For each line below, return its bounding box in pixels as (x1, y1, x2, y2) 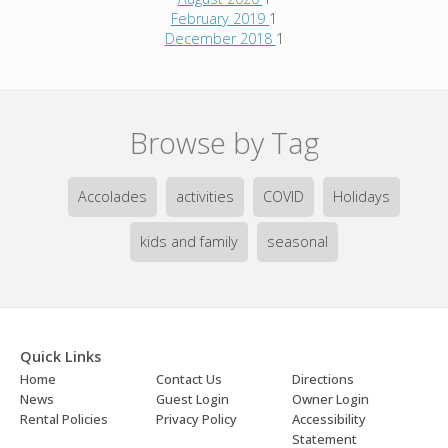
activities (175, 186, 234, 206)
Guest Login (156, 389, 229, 408)
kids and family (139, 231, 238, 251)
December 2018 (164, 28, 276, 48)
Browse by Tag (129, 122, 319, 162)
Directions (292, 369, 354, 388)
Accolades (77, 186, 147, 206)
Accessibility (292, 409, 366, 428)
